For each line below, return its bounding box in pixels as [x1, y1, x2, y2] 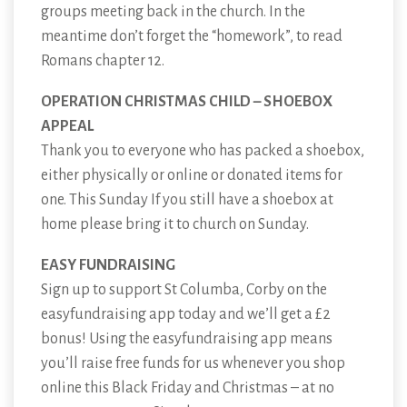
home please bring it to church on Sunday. [41, 216, 309, 233]
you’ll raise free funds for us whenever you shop [41, 355, 345, 372]
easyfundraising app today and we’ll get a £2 [41, 306, 331, 323]
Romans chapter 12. [41, 53, 164, 70]
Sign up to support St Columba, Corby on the [41, 282, 327, 299]
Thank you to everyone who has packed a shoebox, [41, 143, 364, 160]
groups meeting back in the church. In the [41, 4, 305, 21]
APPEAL [41, 118, 94, 135]
